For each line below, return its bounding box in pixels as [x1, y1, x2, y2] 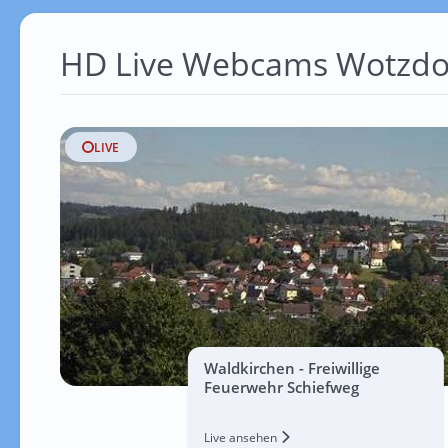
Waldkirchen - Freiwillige [203, 358, 380, 378]
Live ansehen [203, 429, 280, 446]
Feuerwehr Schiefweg [203, 377, 359, 397]
